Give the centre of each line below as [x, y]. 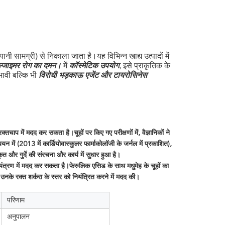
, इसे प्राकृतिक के [145, 66]
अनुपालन [18, 216]
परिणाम [16, 200]
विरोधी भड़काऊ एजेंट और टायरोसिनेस [93, 76]
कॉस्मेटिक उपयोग [94, 66]
